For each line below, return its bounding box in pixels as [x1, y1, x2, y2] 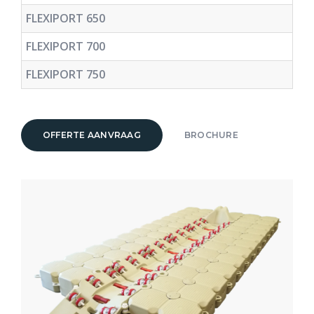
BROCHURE [184, 130, 238, 141]
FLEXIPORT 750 [26, 66, 105, 82]
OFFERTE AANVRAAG [43, 130, 141, 141]
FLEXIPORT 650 [26, 10, 105, 26]
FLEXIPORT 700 [26, 38, 105, 54]
